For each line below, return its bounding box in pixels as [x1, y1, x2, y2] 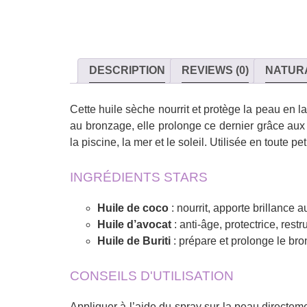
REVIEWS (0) [182, 64, 249, 76]
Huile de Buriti [97, 235, 171, 247]
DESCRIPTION [89, 64, 165, 76]
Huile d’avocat [97, 219, 171, 231]
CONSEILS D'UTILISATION [70, 269, 234, 284]
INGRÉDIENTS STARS [70, 169, 208, 184]
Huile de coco [97, 202, 169, 214]
